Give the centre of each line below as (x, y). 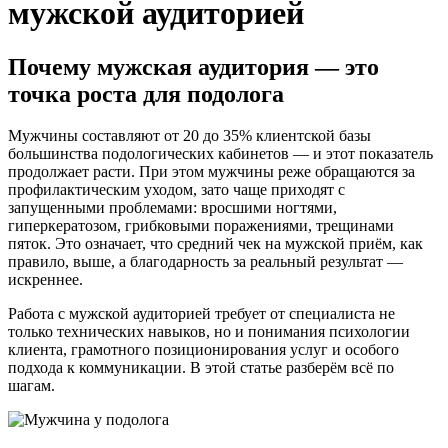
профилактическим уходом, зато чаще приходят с (176, 190)
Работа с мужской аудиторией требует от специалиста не (201, 314)
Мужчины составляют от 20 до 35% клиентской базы (189, 136)
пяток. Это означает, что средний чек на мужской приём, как (215, 244)
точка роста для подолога (146, 93)
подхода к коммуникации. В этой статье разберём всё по (201, 368)
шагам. (31, 386)
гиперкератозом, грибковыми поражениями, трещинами (201, 226)
